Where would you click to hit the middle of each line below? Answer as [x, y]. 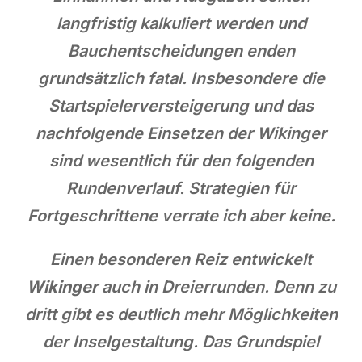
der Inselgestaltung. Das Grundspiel [181, 341]
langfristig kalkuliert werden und [181, 23]
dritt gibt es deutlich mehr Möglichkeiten [181, 314]
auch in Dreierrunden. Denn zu [219, 286]
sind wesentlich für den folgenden [181, 160]
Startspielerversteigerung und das [181, 105]
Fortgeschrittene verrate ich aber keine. [181, 215]
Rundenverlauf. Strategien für [181, 188]
